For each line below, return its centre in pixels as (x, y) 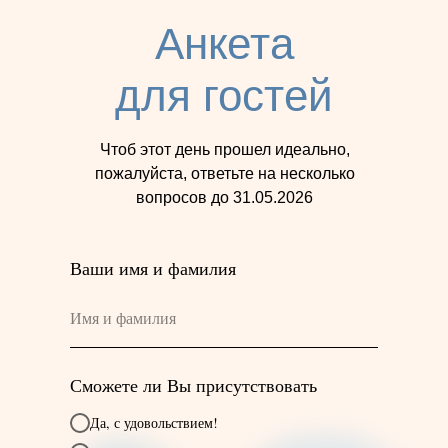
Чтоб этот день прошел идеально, (224, 149)
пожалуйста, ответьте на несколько (224, 173)
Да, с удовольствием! (154, 422)
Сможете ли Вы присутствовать (193, 385)
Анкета (224, 43)
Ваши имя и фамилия (153, 268)
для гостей (224, 95)
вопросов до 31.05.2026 (224, 197)
